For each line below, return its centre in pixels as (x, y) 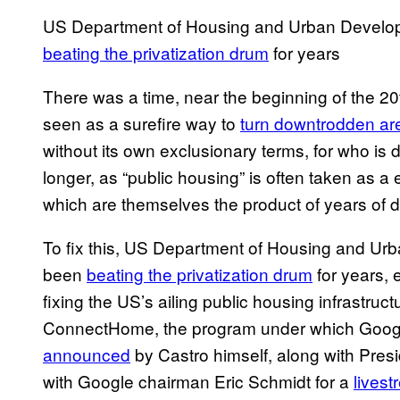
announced (87, 354)
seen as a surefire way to (142, 123)
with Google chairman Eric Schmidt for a (198, 381)
